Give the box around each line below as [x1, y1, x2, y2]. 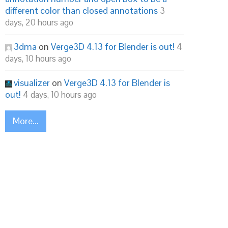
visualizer [14, 77, 50, 89]
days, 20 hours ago [5, 17, 73, 28]
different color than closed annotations [5, 5, 158, 16]
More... [13, 115, 39, 127]
